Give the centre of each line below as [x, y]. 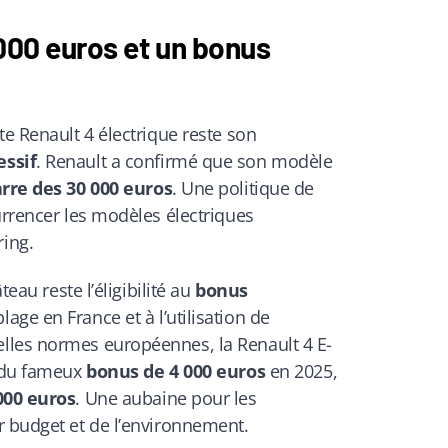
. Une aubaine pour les [166, 398]
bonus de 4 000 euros [176, 371]
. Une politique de [243, 187]
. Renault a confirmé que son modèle [184, 160]
